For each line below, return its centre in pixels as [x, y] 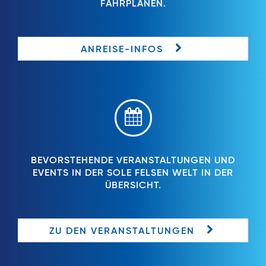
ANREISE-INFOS [122, 50]
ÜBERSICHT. [133, 186]
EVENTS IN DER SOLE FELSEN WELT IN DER [133, 173]
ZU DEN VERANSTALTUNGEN [122, 231]
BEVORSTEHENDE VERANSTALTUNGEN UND [133, 161]
